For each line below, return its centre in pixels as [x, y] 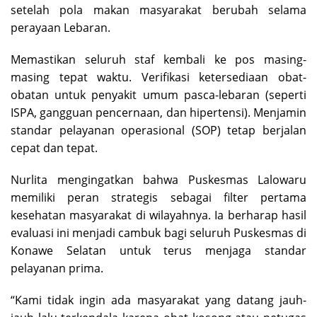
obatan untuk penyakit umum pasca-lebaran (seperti [158, 94]
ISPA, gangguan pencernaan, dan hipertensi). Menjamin [158, 112]
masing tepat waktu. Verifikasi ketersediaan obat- [158, 77]
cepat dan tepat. [54, 148]
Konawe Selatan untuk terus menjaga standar [158, 250]
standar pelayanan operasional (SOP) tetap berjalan [158, 130]
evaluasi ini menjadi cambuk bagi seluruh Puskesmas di [158, 232]
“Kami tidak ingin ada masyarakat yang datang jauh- [158, 300]
